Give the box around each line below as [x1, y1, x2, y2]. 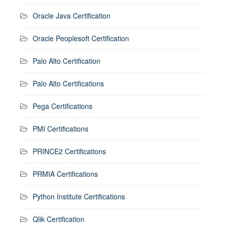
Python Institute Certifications [33, 191, 125, 201]
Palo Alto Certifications [33, 78, 104, 88]
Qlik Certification [33, 213, 84, 224]
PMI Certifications [33, 123, 88, 134]
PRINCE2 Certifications [33, 146, 106, 156]
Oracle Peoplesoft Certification [33, 33, 129, 43]
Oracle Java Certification [33, 10, 110, 21]
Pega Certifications [33, 100, 92, 111]
